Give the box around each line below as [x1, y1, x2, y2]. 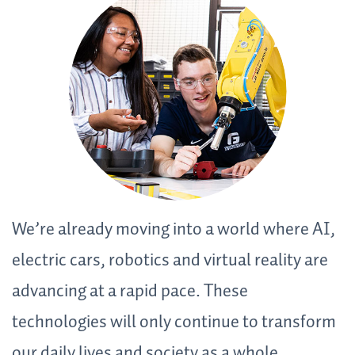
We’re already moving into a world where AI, [12, 215, 335, 244]
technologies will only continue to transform [12, 307, 336, 337]
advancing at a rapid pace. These [12, 277, 248, 306]
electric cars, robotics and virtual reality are [12, 246, 328, 275]
